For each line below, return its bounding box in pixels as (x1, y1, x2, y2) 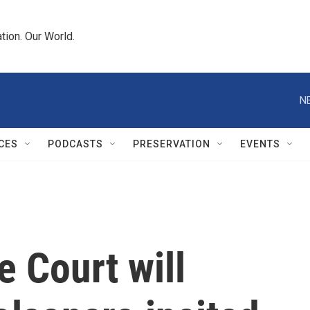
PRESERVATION (133, 138, 210, 149)
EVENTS (240, 138, 280, 149)
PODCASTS (48, 138, 103, 149)
